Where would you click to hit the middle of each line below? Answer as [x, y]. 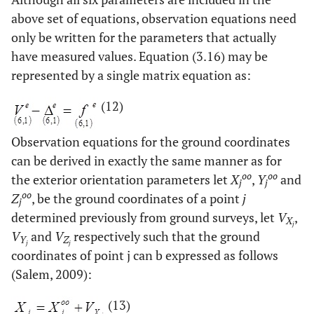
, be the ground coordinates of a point [137, 199]
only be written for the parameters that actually [144, 37]
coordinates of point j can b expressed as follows [145, 255]
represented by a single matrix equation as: [131, 75]
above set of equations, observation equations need [154, 19]
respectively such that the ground [165, 237]
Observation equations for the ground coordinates [151, 142]
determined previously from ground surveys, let [144, 218]
